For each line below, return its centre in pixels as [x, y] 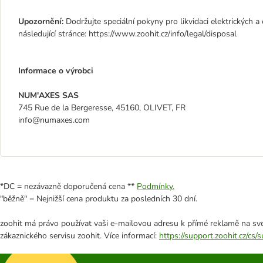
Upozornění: [42, 21]
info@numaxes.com [54, 120]
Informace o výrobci [56, 71]
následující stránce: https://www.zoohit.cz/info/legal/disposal [127, 34]
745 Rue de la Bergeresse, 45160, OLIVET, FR [102, 108]
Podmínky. [156, 186]
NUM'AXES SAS [48, 95]
